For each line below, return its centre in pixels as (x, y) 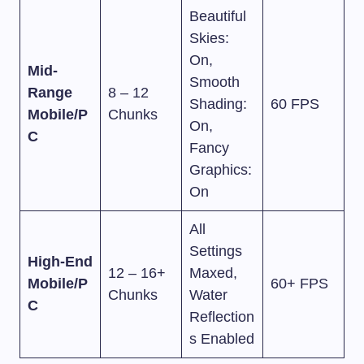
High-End (60, 262)
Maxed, (213, 273)
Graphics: (221, 170)
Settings (216, 251)
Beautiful (218, 17)
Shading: (218, 104)
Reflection (222, 317)
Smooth (214, 82)
